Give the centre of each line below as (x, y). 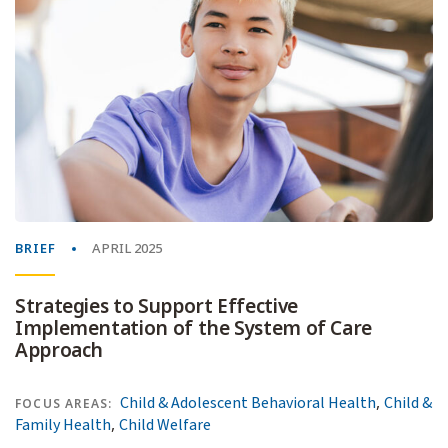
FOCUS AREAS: (64, 403)
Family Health (63, 424)
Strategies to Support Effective (156, 306)
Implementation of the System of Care (194, 328)
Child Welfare (165, 424)
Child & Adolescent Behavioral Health (248, 402)
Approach (59, 350)
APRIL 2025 (127, 248)
